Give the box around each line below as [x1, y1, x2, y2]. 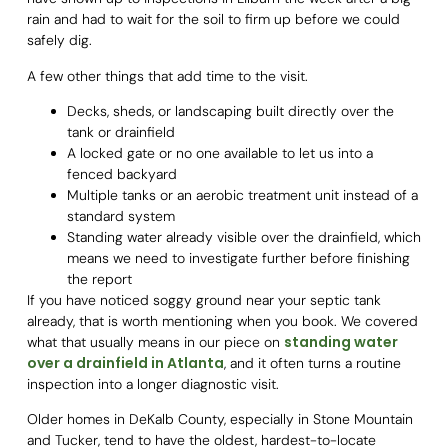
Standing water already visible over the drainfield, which [66, 227, 421, 246]
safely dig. [26, 31, 92, 50]
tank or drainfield [66, 122, 175, 141]
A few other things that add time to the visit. [26, 66, 308, 85]
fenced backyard [66, 164, 177, 183]
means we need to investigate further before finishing [66, 248, 410, 267]
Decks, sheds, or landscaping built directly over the [66, 101, 394, 120]
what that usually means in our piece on [26, 332, 284, 351]
